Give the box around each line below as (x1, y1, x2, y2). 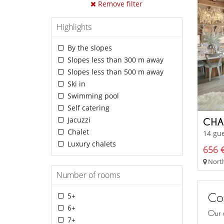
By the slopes (65, 43, 112, 53)
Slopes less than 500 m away (65, 67, 163, 77)
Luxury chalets (65, 139, 116, 149)
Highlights (56, 21, 91, 33)
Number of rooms (56, 169, 120, 181)
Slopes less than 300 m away (65, 55, 163, 65)
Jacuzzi (65, 115, 90, 125)
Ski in (65, 79, 85, 89)
